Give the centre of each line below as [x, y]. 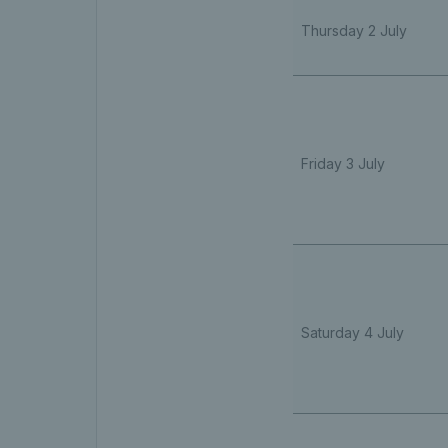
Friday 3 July [342, 163]
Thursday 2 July [353, 30]
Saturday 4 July [352, 332]
